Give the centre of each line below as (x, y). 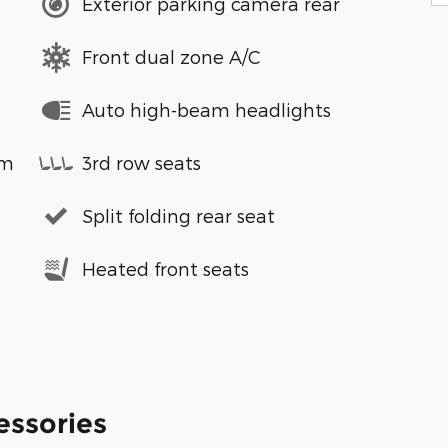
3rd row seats (141, 162)
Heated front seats (165, 268)
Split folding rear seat (178, 215)
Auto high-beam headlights (206, 109)
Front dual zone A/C (171, 56)
